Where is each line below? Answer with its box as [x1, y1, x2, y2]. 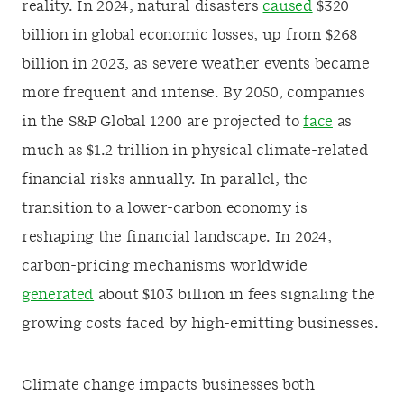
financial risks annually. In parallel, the [22, 172, 308, 187]
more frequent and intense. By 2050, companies [22, 86, 365, 100]
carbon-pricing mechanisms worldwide [22, 259, 308, 273]
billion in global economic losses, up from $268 [22, 28, 358, 42]
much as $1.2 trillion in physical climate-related [22, 143, 369, 158]
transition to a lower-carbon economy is [22, 201, 308, 216]
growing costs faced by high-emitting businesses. [22, 317, 379, 331]
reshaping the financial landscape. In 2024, [22, 230, 332, 244]
